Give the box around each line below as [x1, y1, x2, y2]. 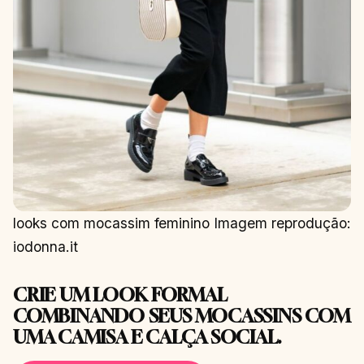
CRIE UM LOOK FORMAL [13, 283, 227, 305]
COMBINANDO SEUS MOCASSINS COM [13, 304, 350, 327]
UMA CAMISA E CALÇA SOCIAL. [13, 325, 282, 348]
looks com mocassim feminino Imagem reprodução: [13, 214, 351, 232]
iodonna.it [13, 237, 78, 255]
